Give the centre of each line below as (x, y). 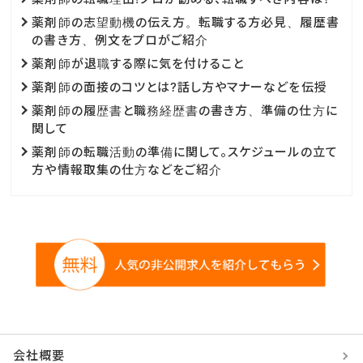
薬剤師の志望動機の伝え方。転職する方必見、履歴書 (186, 22)
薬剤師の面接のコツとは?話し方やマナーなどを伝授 (179, 87)
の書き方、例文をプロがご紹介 (120, 40)
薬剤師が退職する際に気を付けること (138, 63)
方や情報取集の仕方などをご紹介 (127, 169)
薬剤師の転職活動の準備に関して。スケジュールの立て (185, 152)
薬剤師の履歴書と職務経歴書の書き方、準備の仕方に (185, 110)
